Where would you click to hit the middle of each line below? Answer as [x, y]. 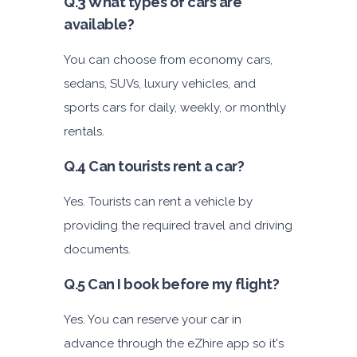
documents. [97, 250]
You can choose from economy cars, [168, 60]
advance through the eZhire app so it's [174, 344]
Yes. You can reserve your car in [153, 320]
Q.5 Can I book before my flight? [171, 284]
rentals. [84, 132]
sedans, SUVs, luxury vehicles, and [160, 84]
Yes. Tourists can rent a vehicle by [158, 202]
